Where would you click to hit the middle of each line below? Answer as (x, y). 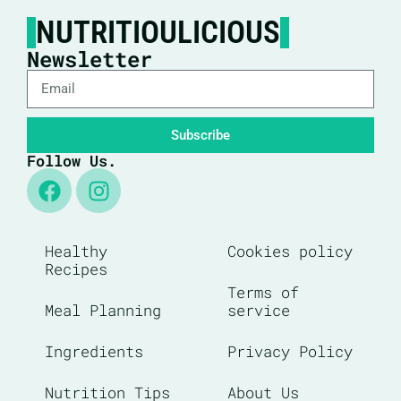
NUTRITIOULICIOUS (158, 33)
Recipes (76, 269)
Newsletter (90, 60)
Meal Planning (103, 311)
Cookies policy (290, 252)
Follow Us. (72, 161)
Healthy (76, 252)
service (259, 311)
